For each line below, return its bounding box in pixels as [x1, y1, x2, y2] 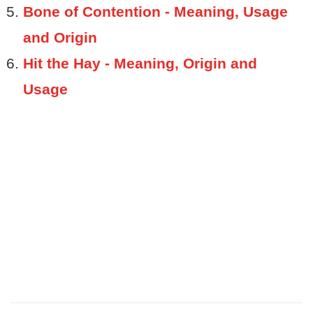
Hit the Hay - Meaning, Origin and [23, 54, 257, 71]
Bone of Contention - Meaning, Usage [23, 3, 288, 20]
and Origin [23, 29, 97, 45]
